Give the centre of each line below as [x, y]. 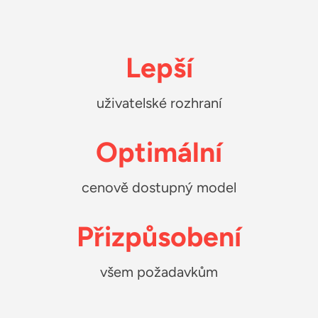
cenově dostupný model [159, 187]
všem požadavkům [159, 272]
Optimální [159, 152]
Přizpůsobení [159, 236]
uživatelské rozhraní [159, 103]
